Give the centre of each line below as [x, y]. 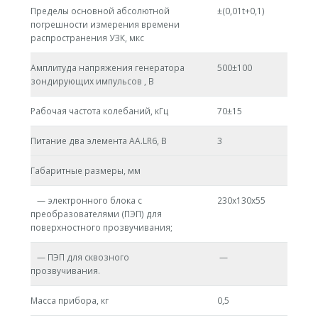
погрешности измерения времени [105, 25]
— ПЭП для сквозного [79, 258]
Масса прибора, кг [69, 301]
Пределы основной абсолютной [100, 11]
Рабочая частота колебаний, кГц [99, 111]
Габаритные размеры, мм [85, 171]
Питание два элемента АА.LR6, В [98, 141]
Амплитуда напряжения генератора [107, 68]
